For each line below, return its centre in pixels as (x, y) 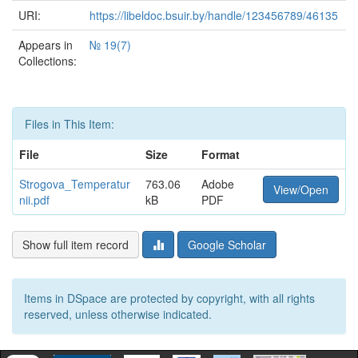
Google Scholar (227, 245)
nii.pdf (34, 200)
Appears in (46, 45)
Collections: (48, 61)
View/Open (301, 189)
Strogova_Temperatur (75, 184)
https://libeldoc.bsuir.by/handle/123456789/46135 (214, 15)
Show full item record (76, 245)
